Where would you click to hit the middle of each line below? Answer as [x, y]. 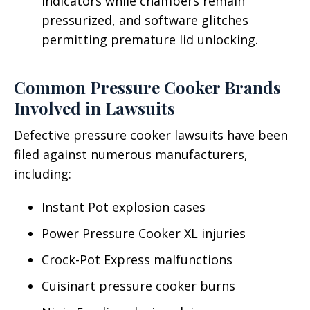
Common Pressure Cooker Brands [147, 87]
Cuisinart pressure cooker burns [138, 286]
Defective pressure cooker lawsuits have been [151, 135]
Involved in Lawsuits [94, 108]
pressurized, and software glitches [145, 20]
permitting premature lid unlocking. [150, 39]
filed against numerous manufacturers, [131, 154]
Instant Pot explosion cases [124, 207]
